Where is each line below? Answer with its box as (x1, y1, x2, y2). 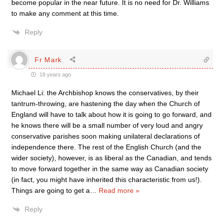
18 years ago (38, 72, 71, 77)
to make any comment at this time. (11, 9, 119, 17)
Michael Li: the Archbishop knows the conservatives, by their (11, 89, 199, 97)
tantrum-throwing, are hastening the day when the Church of (11, 100, 200, 108)
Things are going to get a (11, 186, 90, 194)
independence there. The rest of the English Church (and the (11, 143, 201, 151)
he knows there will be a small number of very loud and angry (11, 121, 203, 129)
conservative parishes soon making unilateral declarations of (11, 132, 200, 140)
